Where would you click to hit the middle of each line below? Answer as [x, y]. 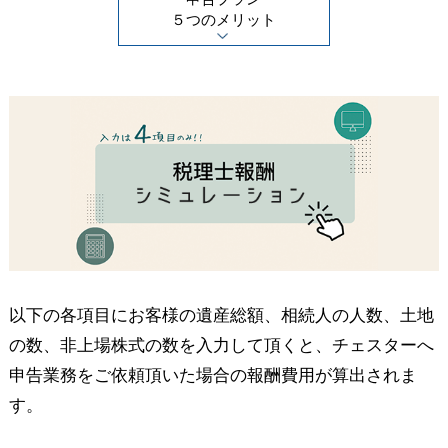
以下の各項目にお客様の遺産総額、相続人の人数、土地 [221, 315]
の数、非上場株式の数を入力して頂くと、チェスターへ [221, 345]
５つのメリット [224, 19]
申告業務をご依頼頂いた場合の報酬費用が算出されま [212, 375]
